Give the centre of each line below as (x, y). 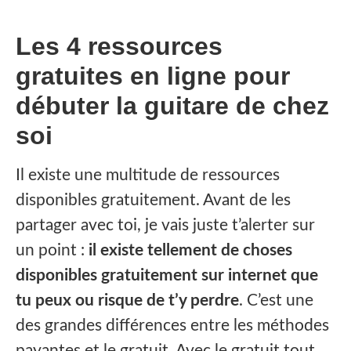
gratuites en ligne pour (153, 76)
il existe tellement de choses (188, 251)
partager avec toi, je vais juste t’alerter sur (165, 226)
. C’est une (276, 301)
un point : (50, 251)
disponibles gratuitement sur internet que (167, 276)
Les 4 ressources (119, 47)
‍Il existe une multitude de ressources (148, 175)
